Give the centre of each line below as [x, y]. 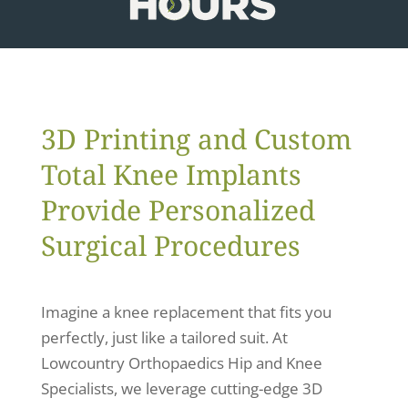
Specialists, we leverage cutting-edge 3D [181, 388]
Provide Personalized [178, 210]
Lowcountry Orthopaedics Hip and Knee [181, 363]
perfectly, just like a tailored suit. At [164, 337]
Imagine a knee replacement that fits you [186, 312]
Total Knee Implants [171, 174]
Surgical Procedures [170, 245]
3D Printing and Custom [196, 139]
